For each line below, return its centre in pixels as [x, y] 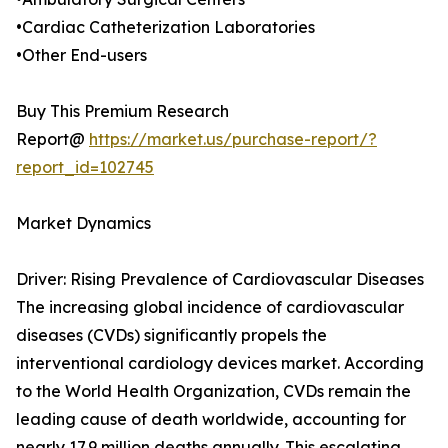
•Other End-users [81, 55]
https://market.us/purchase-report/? [233, 139]
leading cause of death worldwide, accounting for [211, 419]
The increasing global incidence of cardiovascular [210, 307]
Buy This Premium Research [122, 111]
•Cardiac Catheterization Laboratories [165, 27]
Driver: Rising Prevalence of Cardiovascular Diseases [220, 279]
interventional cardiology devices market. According [220, 363]
